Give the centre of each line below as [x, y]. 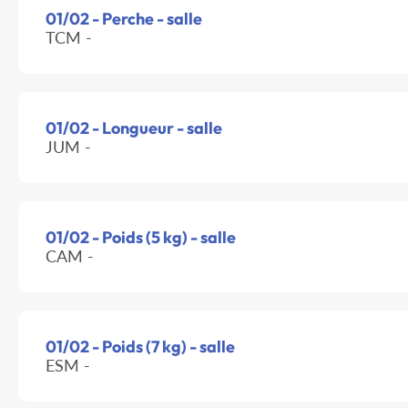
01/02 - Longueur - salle [134, 128]
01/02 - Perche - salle [124, 19]
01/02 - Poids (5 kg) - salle [141, 238]
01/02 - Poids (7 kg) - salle [140, 347]
